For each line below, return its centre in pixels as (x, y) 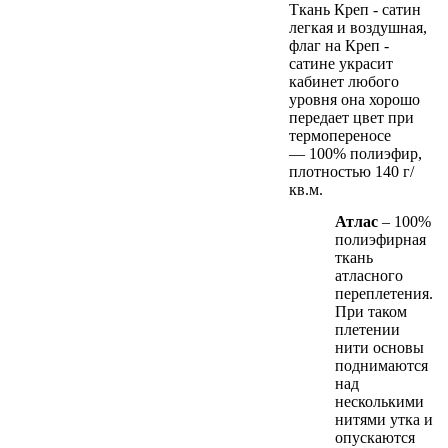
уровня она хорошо (354, 100)
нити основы (379, 348)
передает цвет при (351, 118)
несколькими (379, 402)
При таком (371, 312)
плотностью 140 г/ (351, 172)
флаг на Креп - (339, 46)
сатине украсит (341, 64)
